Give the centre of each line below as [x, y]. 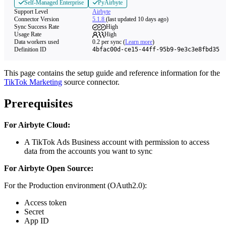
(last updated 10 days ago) [137, 19]
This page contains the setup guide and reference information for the [112, 73]
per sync [111, 42]
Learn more [139, 42]
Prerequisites [38, 103]
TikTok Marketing [33, 82]
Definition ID [30, 49]
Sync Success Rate [37, 27]
